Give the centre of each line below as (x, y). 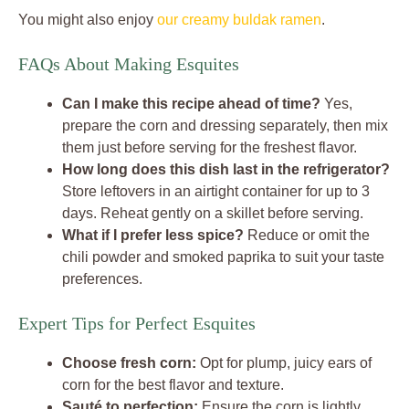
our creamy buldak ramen (239, 20)
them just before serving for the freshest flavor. (210, 147)
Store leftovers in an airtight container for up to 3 (216, 191)
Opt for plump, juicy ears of (284, 363)
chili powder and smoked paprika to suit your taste (223, 257)
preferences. (102, 279)
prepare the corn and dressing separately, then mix (225, 126)
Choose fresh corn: (129, 363)
